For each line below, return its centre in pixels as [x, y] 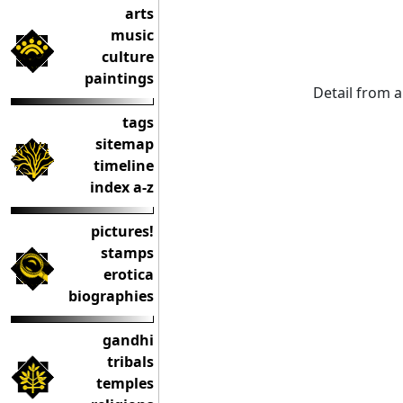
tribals [130, 362]
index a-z [122, 187]
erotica [129, 274]
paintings [119, 78]
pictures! [122, 231]
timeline [124, 166]
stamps [127, 253]
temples [125, 383]
